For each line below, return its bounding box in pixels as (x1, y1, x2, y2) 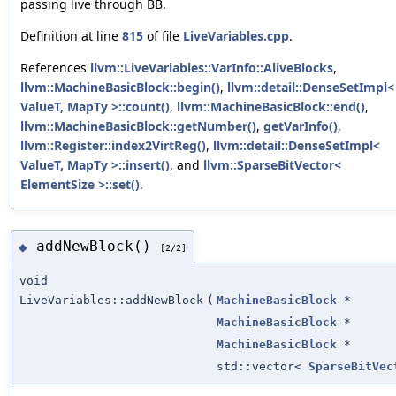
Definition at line (20, 27, 122, 45)
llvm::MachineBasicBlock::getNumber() (20, 118, 256, 135)
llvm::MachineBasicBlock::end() (177, 98, 365, 116)
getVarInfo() (263, 118, 338, 135)
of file (143, 27, 183, 45)
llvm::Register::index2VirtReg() (20, 137, 206, 155)
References (20, 59, 90, 77)
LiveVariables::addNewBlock (19, 293, 203, 307)
